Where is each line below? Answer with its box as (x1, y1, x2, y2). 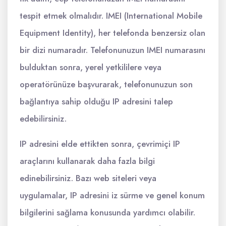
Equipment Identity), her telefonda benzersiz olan (20, 27, 205, 39)
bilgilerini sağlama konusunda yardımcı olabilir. (20, 206, 195, 218)
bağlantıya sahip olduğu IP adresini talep (20, 95, 173, 107)
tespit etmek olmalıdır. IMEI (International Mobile (20, 10, 202, 22)
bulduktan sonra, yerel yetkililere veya (20, 61, 161, 73)
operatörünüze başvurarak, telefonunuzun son (20, 78, 193, 90)
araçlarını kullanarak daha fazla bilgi (20, 155, 155, 167)
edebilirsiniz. (20, 112, 67, 125)
